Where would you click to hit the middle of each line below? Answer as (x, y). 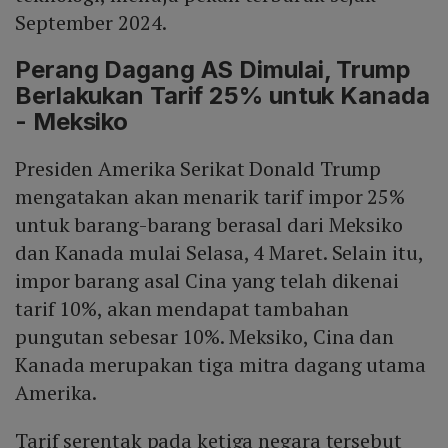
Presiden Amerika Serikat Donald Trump (198, 169)
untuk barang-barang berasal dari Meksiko (209, 225)
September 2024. (91, 23)
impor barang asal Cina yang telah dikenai (207, 281)
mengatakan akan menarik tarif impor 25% (210, 197)
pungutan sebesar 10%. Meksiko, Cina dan (205, 337)
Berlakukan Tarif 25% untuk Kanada (222, 96)
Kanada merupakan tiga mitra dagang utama (220, 365)
